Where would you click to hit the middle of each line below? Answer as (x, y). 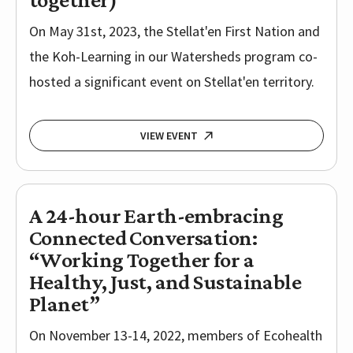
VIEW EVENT (169, 136)
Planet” (65, 304)
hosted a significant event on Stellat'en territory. (172, 82)
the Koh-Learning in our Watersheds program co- (173, 57)
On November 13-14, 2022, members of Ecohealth (176, 336)
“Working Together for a (142, 260)
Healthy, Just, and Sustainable (165, 282)
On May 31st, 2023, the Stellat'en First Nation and (175, 32)
